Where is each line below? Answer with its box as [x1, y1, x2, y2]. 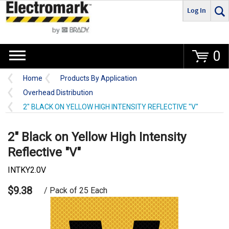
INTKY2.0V [8, 165, 46, 175]
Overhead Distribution [23, 88, 93, 97]
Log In [187, 6, 207, 15]
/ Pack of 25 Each [43, 186, 107, 196]
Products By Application [60, 74, 137, 83]
